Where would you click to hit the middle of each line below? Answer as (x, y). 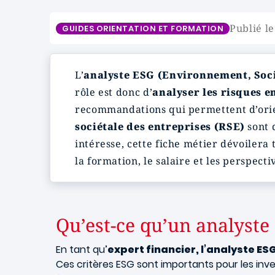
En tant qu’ (82, 250)
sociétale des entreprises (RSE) (160, 126)
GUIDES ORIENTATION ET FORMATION (143, 28)
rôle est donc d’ (114, 92)
